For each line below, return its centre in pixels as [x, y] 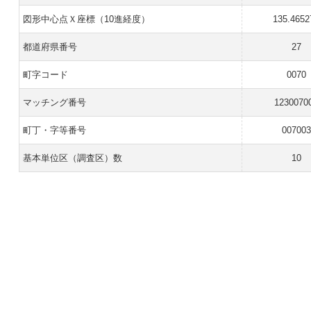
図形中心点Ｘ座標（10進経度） [86, 19]
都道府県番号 [50, 47]
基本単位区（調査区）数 [72, 158]
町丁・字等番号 [54, 130]
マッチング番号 [54, 102]
